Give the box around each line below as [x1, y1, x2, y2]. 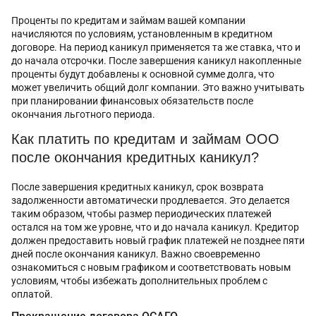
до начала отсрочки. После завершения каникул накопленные [11, 54, 301, 66]
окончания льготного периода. [11, 108, 155, 120]
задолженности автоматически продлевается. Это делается [11, 194, 290, 206]
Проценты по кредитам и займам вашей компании [11, 14, 245, 26]
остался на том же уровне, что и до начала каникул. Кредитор [11, 221, 299, 233]
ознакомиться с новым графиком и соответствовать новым [11, 261, 291, 273]
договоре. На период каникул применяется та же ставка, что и [11, 41, 300, 53]
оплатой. [11, 288, 53, 300]
